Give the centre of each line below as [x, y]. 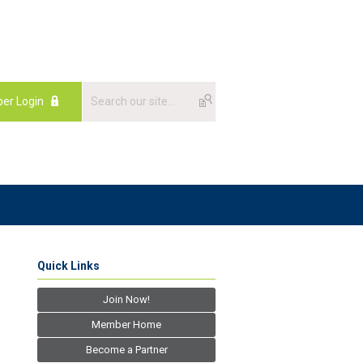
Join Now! [126, 299]
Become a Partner [126, 349]
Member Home [126, 324]
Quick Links [68, 265]
